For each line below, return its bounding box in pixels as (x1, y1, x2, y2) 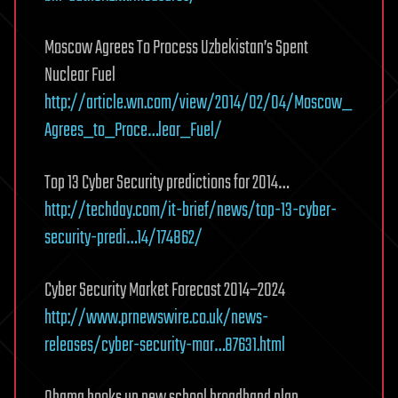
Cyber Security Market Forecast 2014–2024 (44, 275, 285, 306)
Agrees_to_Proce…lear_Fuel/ (44, 115, 222, 146)
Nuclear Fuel (44, 60, 115, 91)
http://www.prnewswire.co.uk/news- (44, 303, 268, 333)
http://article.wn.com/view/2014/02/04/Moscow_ (44, 88, 352, 118)
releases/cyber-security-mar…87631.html (44, 330, 285, 361)
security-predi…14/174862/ (44, 223, 203, 253)
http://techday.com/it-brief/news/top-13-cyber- (44, 195, 337, 226)
